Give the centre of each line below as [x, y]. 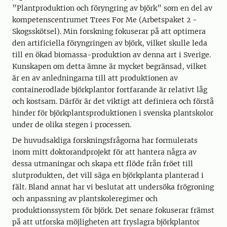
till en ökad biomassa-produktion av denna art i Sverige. [111, 55]
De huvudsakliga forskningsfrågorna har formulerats [105, 140]
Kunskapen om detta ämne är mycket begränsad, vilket [109, 66]
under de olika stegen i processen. [72, 125]
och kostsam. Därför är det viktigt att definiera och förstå [113, 101]
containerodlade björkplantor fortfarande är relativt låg [110, 90]
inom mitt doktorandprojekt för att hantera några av [104, 152]
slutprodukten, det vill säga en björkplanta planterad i [108, 175]
